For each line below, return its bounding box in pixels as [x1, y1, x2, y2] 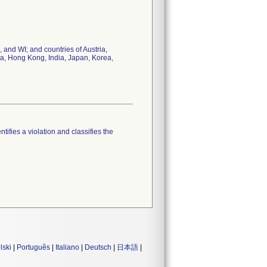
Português [17, 243, 50, 252]
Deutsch [85, 243, 111, 252]
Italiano [55, 243, 79, 252]
